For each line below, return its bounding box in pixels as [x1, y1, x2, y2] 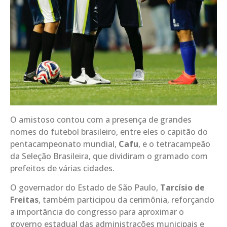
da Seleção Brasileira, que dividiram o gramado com [10, 150, 208, 162]
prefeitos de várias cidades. [10, 163, 115, 174]
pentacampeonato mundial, [10, 138, 119, 150]
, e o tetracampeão [138, 138, 210, 150]
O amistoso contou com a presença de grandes [10, 114, 192, 126]
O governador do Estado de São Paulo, [10, 182, 160, 194]
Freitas [10, 194, 39, 206]
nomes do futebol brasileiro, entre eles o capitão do [10, 126, 208, 138]
